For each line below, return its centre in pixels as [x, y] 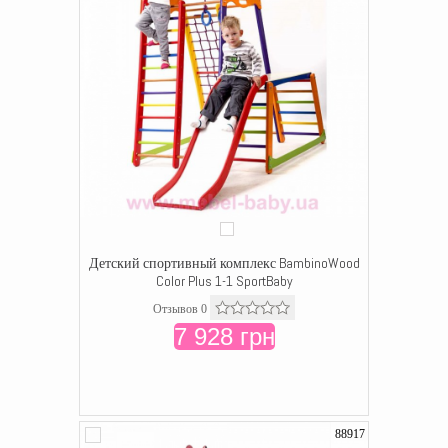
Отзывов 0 [180, 309]
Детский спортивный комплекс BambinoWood [224, 263]
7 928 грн [224, 336]
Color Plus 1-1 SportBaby [224, 281]
